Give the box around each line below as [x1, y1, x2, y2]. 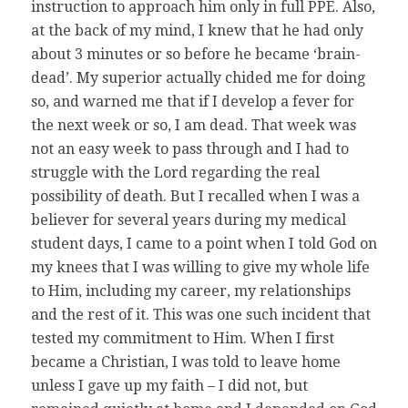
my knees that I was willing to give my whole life [30, 258, 370, 276]
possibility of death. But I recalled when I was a [30, 187, 360, 205]
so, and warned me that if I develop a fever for [30, 92, 354, 110]
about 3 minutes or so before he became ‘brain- [30, 45, 361, 63]
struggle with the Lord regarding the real [30, 163, 320, 181]
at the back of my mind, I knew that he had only [30, 21, 363, 39]
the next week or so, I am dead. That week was [30, 116, 356, 134]
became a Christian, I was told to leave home [30, 352, 341, 371]
